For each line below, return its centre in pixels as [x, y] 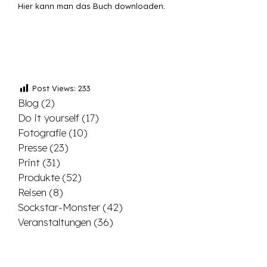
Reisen [32, 192]
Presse [32, 147]
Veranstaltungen [55, 222]
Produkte [39, 177]
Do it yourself [49, 117]
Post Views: [54, 88]
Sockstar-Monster [59, 207]
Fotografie [42, 132]
